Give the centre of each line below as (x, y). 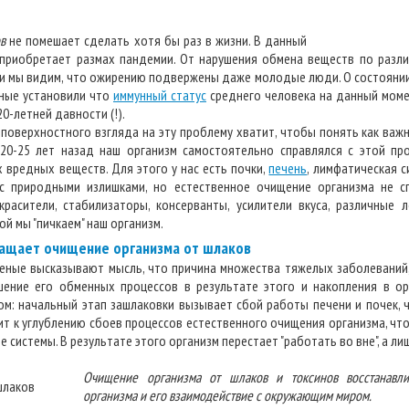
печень (288, 168)
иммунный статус (160, 95)
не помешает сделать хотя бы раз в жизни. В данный (157, 40)
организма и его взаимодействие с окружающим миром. (227, 395)
